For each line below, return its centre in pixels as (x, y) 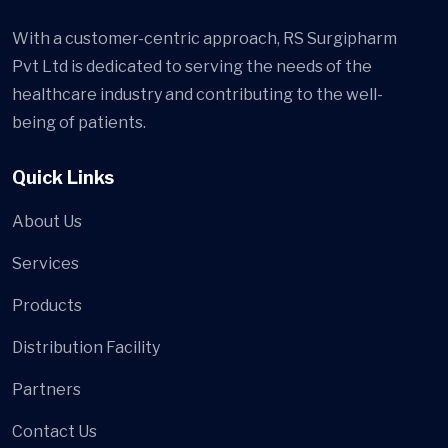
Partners (46, 390)
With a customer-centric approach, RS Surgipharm (204, 39)
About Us (47, 222)
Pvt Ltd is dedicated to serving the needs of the (192, 67)
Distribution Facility (86, 348)
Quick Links (63, 178)
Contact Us (54, 432)
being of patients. (79, 123)
